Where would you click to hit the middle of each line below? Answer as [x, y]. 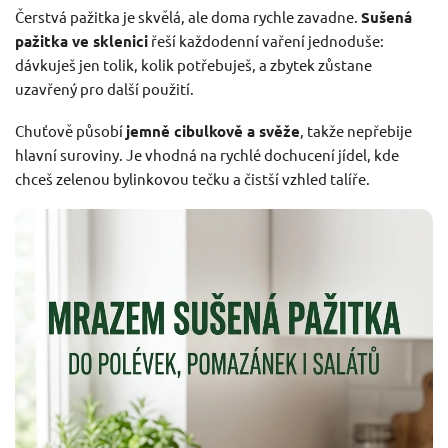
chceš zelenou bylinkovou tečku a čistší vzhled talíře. [192, 178]
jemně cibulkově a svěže [213, 130]
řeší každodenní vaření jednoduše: [266, 40]
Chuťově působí [70, 130]
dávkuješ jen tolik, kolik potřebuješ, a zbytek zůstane [193, 64]
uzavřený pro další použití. [104, 88]
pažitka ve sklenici [81, 40]
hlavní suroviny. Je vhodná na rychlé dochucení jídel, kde [207, 154]
